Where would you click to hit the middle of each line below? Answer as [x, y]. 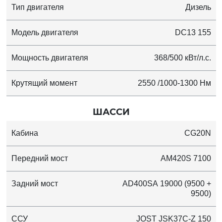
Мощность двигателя [50, 57]
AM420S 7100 [186, 158]
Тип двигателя [37, 7]
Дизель [198, 7]
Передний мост [39, 158]
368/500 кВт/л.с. [182, 57]
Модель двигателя [45, 32]
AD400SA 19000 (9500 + [166, 183]
